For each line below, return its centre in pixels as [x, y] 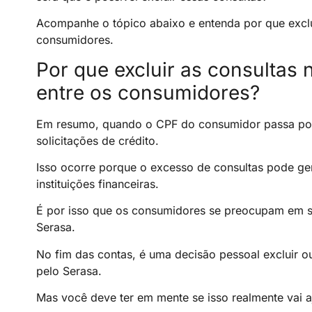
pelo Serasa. [69, 271]
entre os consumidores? [148, 92]
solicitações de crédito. [97, 140]
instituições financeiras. [97, 184]
